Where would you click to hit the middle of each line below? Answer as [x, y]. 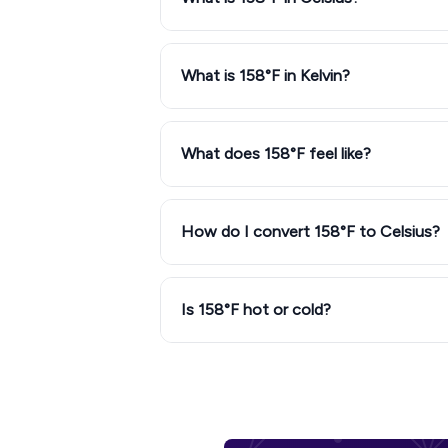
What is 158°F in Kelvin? [265, 75]
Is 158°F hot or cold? [256, 309]
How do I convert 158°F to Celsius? [310, 231]
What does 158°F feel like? [276, 153]
